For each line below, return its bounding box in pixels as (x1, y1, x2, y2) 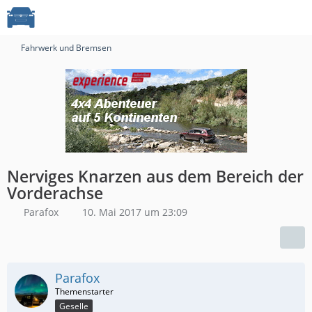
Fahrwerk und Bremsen (21, 42, 111, 54)
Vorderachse (7, 182, 103, 204)
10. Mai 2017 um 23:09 (82, 205, 187, 219)
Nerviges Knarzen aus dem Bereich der (7, 165, 304, 187)
